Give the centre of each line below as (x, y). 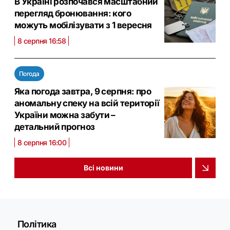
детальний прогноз (55, 127)
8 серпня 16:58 (42, 41)
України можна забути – (65, 115)
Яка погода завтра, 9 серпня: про (83, 91)
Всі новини (103, 168)
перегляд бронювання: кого (73, 13)
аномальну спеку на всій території (87, 103)
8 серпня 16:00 (42, 142)
